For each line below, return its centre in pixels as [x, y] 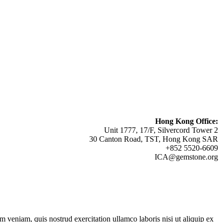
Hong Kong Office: [187, 121]
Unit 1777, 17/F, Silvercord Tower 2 [161, 130]
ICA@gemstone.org [186, 157]
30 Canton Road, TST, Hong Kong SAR [154, 139]
